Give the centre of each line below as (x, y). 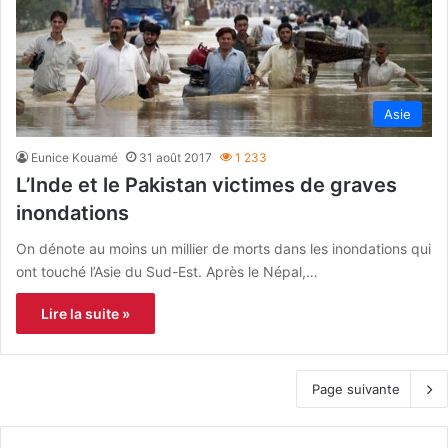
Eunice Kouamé (74, 157)
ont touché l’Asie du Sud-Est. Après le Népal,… (167, 271)
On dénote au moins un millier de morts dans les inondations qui (223, 248)
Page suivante (356, 388)
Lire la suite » (85, 313)
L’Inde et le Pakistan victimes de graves (206, 184)
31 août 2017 (175, 157)
